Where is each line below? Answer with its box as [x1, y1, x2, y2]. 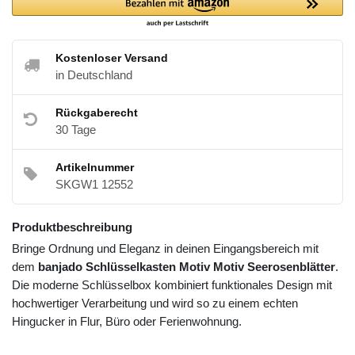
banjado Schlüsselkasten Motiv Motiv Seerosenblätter [38, 260, 335, 274]
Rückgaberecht [55, 106, 138, 120]
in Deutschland [55, 68, 132, 82]
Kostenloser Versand [55, 52, 168, 65]
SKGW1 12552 [55, 177, 133, 192]
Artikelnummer [55, 161, 134, 174]
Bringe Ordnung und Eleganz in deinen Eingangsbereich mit [12, 242, 319, 256]
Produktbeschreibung [12, 220, 132, 235]
